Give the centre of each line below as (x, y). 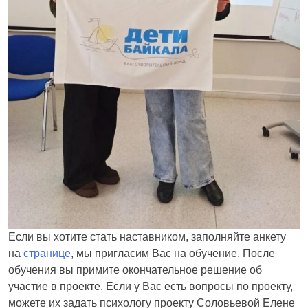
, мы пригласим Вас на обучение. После (173, 253)
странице (47, 253)
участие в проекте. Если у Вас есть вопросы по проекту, (151, 286)
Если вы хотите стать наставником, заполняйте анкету (147, 236)
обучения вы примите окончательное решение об (135, 269)
